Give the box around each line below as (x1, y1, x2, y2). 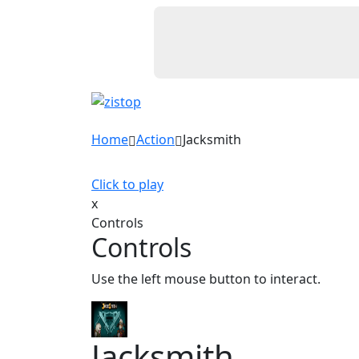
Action (136, 131, 175, 148)
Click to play (91, 175, 163, 193)
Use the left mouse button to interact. (91, 270, 321, 288)
